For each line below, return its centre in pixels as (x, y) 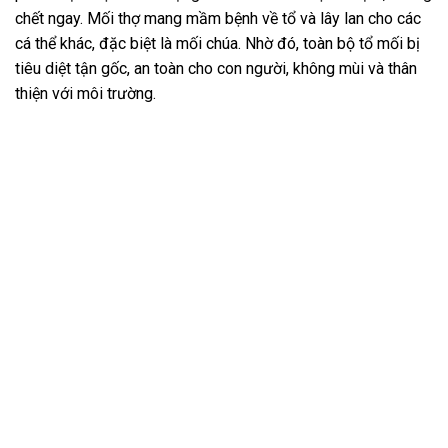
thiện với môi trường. (85, 94)
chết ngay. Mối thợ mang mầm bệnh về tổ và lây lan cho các (218, 19)
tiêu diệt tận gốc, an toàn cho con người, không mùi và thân (216, 69)
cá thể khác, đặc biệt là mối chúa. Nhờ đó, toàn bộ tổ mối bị (217, 44)
